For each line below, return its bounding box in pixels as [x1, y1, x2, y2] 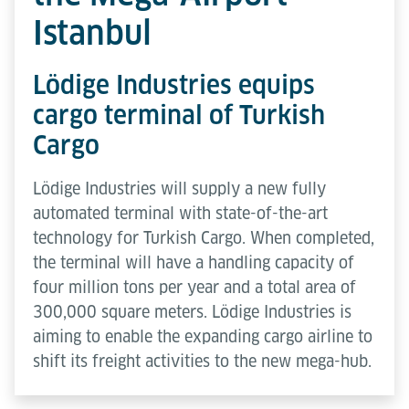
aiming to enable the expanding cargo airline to [33, 327, 372, 346]
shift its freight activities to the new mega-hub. [33, 351, 372, 371]
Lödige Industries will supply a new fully [33, 179, 326, 198]
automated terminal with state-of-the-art [33, 204, 328, 223]
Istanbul [33, 14, 152, 52]
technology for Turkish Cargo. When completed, [33, 228, 374, 247]
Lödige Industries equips [33, 69, 315, 100]
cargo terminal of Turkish [33, 100, 325, 130]
